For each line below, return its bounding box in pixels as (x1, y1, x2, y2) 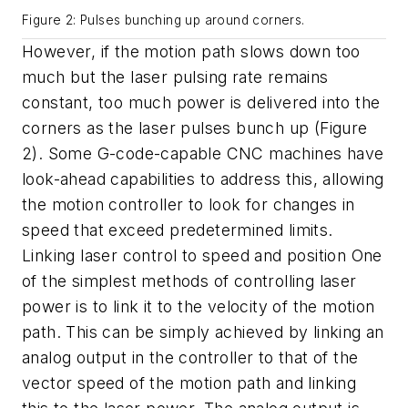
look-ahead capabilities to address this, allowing (22, 168, 384, 189)
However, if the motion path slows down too (22, 41, 361, 61)
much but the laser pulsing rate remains (22, 66, 329, 87)
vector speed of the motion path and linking (22, 372, 357, 393)
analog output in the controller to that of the (22, 347, 359, 367)
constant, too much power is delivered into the (22, 92, 381, 112)
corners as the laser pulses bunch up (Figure (22, 117, 368, 138)
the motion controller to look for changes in (22, 194, 355, 214)
